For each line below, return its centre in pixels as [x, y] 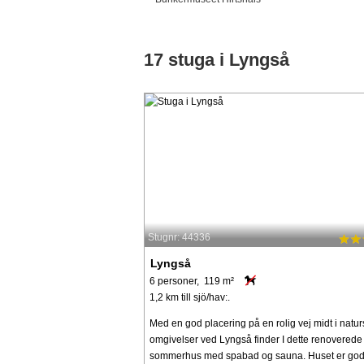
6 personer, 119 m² [192, 281]
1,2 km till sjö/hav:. [190, 297]
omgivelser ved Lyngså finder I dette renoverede [256, 339]
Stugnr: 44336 [179, 238]
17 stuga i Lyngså [217, 60]
